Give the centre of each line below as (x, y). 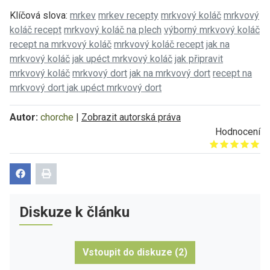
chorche (57, 117)
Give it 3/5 (218, 146)
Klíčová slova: (40, 15)
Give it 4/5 (228, 146)
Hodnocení (238, 131)
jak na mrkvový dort (170, 73)
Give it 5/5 (238, 146)
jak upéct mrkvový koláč (122, 58)
